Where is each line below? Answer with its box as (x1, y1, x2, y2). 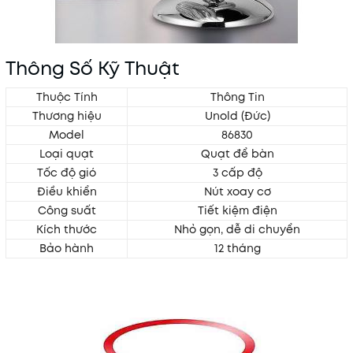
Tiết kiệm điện (197, 203, 277, 218)
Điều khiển (36, 184, 97, 199)
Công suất (37, 203, 96, 218)
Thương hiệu (32, 108, 102, 124)
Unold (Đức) (204, 108, 270, 124)
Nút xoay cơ (203, 184, 271, 199)
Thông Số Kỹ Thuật (6, 54, 180, 82)
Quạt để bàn (200, 146, 274, 162)
